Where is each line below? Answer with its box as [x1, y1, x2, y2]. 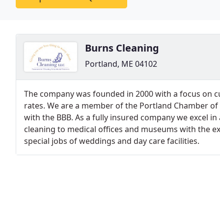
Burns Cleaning [85, 41, 159, 55]
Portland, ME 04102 [85, 58, 157, 69]
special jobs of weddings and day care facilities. [24, 136, 199, 146]
